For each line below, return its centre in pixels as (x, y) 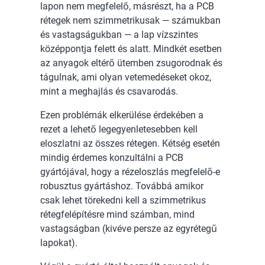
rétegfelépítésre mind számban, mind (117, 215)
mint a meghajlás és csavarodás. (109, 92)
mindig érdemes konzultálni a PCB (112, 158)
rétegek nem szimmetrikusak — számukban (130, 21)
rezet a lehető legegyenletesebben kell (119, 130)
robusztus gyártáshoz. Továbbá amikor (122, 186)
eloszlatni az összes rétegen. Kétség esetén (130, 144)
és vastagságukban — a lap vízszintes (119, 35)
